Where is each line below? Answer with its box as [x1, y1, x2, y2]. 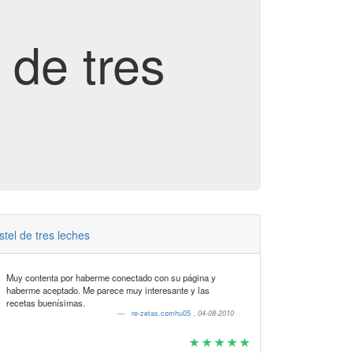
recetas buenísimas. [6, 296, 85, 309]
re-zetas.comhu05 [132, 308, 194, 318]
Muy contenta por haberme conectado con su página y [6, 271, 216, 284]
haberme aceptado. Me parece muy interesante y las [6, 284, 210, 296]
